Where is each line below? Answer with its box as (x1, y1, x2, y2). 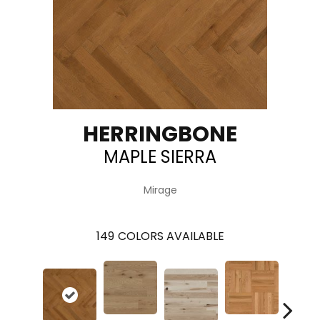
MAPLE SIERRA (104, 144, 216, 169)
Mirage (143, 182, 177, 197)
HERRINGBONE (83, 119, 237, 149)
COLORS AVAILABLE (117, 227, 224, 244)
